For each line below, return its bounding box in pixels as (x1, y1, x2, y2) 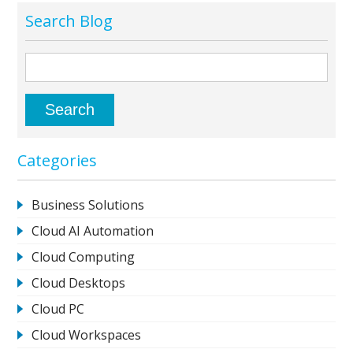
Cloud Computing (32, 247, 136, 266)
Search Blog (25, 9, 113, 32)
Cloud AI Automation (32, 221, 154, 240)
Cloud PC (32, 299, 85, 318)
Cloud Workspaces (32, 325, 142, 344)
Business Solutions (32, 195, 145, 214)
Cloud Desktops (32, 273, 126, 292)
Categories (17, 149, 98, 171)
